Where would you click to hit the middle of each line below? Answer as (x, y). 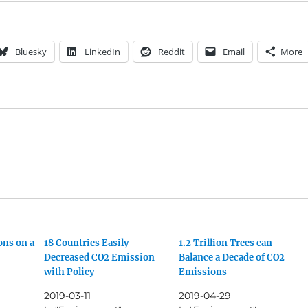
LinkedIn (102, 52)
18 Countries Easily (87, 243)
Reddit (171, 52)
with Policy (69, 272)
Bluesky (31, 52)
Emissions (202, 272)
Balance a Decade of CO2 (231, 258)
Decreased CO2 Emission (100, 258)
